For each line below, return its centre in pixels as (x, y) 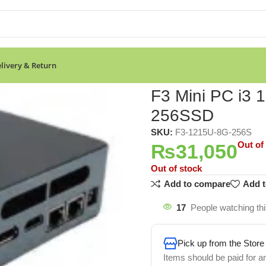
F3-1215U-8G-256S (213, 132)
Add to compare (197, 184)
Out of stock (176, 168)
